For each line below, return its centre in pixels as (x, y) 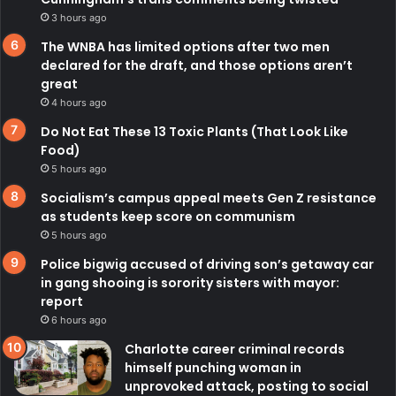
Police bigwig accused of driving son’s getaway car (207, 265)
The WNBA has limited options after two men (185, 47)
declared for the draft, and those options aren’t (197, 66)
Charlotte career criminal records (235, 350)
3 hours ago (79, 18)
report (62, 302)
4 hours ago (79, 103)
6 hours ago (79, 320)
